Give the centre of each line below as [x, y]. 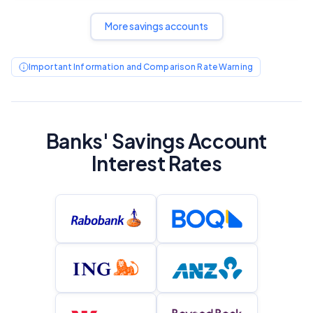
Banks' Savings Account [156, 141]
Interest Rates [156, 163]
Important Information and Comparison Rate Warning [141, 67]
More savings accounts [156, 26]
